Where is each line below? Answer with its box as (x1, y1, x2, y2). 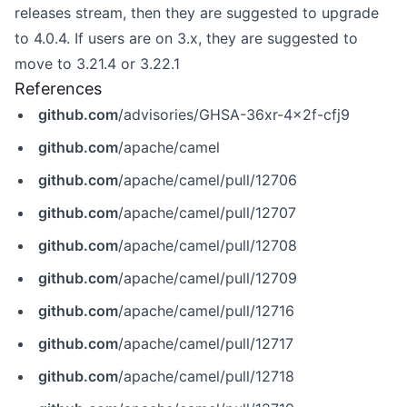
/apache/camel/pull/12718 (118, 367, 294, 385)
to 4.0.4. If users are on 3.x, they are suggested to (15, 29, 358, 47)
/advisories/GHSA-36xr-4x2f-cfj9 (118, 105, 350, 124)
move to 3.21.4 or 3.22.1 (15, 55, 180, 73)
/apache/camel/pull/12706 (118, 171, 297, 189)
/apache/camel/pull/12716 (118, 302, 294, 320)
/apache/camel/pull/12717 (118, 334, 293, 352)
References (15, 79, 102, 98)
